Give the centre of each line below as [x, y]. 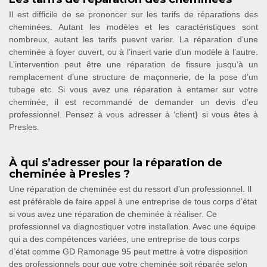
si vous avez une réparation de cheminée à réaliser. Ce [113, 214]
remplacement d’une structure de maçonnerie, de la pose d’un [133, 77]
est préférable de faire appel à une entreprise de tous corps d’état [133, 201]
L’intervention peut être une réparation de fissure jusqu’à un [133, 64]
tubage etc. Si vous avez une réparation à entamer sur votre [133, 89]
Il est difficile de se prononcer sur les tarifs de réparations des [133, 14]
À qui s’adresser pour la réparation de [116, 162]
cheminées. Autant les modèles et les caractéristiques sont [133, 27]
